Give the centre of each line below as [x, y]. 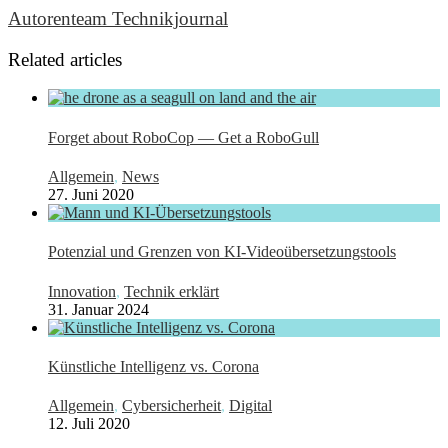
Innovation [82, 291]
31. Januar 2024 [98, 309]
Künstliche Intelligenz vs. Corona [153, 366]
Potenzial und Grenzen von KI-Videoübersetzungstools [222, 252]
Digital [250, 406]
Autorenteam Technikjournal [118, 19]
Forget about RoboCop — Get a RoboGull [183, 137]
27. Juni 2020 [91, 194]
